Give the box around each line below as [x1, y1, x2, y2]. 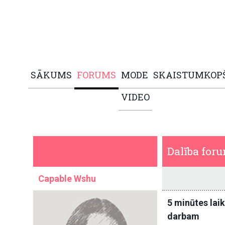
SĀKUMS [31, 69, 72, 81]
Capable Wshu [38, 173, 96, 184]
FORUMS [77, 69, 116, 81]
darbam [167, 211, 200, 222]
